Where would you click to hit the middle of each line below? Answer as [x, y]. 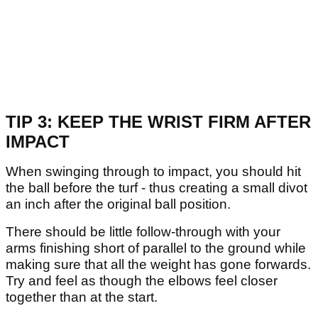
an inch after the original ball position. [118, 204]
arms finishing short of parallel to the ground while [156, 248]
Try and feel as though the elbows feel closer [142, 281]
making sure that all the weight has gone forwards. [158, 265]
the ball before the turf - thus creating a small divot [157, 188]
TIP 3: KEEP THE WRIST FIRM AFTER [158, 122]
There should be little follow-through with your [143, 232]
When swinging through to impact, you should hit [153, 172]
